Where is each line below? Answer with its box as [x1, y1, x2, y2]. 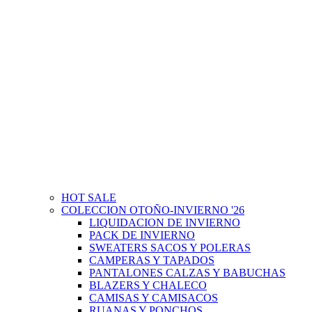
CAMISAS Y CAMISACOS [89, 292, 218, 304]
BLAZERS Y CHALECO [89, 279, 207, 291]
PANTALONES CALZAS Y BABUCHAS [89, 267, 286, 279]
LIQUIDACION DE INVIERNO [89, 217, 240, 228]
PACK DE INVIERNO [89, 229, 195, 241]
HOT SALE [61, 192, 116, 203]
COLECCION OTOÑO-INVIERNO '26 [61, 204, 244, 216]
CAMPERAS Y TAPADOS [89, 254, 214, 266]
